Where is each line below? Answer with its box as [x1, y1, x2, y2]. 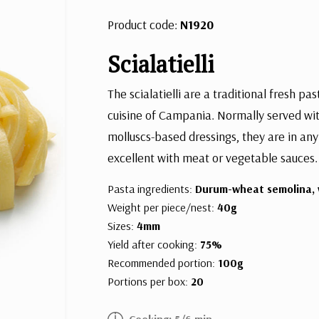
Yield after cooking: [108, 236, 201, 251]
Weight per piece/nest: [108, 199, 218, 214]
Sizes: [108, 218, 137, 233]
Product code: [108, 16, 181, 33]
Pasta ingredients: [108, 181, 196, 196]
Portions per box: [108, 273, 192, 288]
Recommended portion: [108, 255, 219, 270]
